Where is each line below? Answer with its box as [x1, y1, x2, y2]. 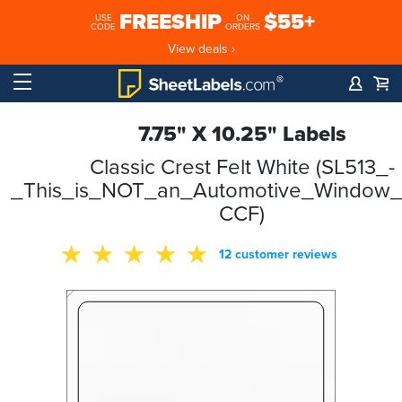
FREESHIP [119, 8, 222, 35]
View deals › [167, 40, 235, 57]
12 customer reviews [218, 246, 337, 262]
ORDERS [225, 21, 260, 32]
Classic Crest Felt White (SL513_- [89, 154, 395, 180]
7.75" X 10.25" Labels [137, 121, 346, 147]
